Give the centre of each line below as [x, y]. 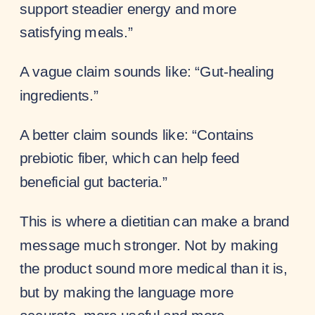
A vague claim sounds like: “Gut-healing [147, 71]
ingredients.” [59, 95]
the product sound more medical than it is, [154, 268]
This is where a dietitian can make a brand [155, 221]
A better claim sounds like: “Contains [137, 134]
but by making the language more [127, 292]
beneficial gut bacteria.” [94, 182]
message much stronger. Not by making [149, 244]
